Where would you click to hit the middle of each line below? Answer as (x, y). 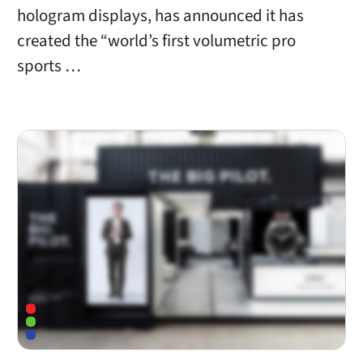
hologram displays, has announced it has (160, 16)
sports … (49, 66)
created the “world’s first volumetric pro (156, 41)
